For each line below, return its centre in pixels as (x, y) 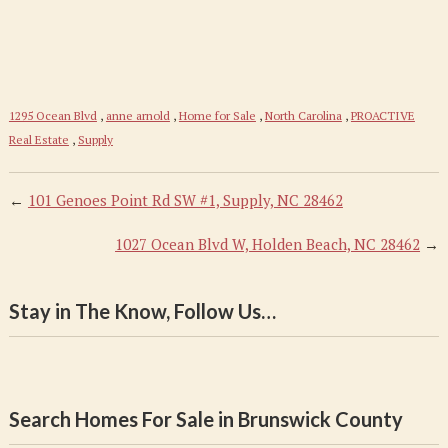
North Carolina (303, 115)
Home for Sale (217, 115)
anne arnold (137, 115)
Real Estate (38, 139)
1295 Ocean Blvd (52, 115)
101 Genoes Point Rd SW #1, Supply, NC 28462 (185, 200)
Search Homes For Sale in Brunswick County (205, 419)
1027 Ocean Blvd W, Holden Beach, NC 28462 (268, 244)
